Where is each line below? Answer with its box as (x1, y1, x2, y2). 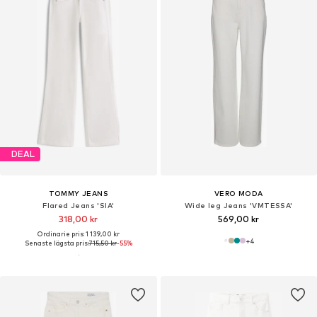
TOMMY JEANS (48, 188, 108, 197)
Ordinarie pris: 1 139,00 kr (37, 229, 120, 238)
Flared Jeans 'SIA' (42, 200, 115, 209)
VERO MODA (214, 188, 263, 197)
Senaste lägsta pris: (24, 238, 88, 247)
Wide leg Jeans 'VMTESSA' (184, 200, 293, 209)
